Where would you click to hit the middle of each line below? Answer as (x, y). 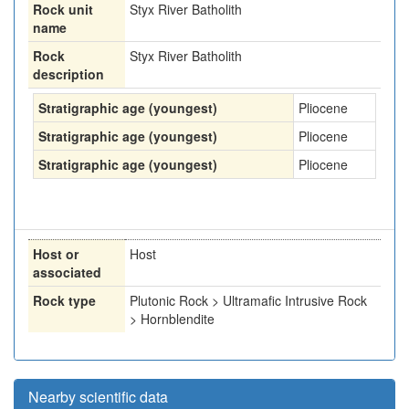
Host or (56, 254)
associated (67, 272)
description (68, 74)
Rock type (64, 300)
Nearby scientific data (98, 397)
